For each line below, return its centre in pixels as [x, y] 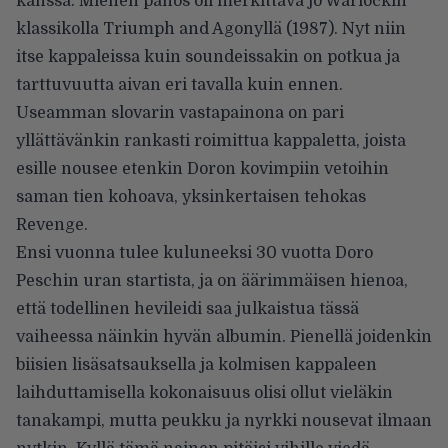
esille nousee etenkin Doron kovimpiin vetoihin [202, 168]
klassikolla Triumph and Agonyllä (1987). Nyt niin [211, 28]
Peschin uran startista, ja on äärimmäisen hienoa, [212, 280]
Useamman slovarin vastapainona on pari [180, 112]
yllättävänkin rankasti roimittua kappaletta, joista [211, 140]
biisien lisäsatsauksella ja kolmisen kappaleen [196, 364]
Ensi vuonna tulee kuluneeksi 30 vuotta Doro [194, 252]
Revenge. [52, 224]
